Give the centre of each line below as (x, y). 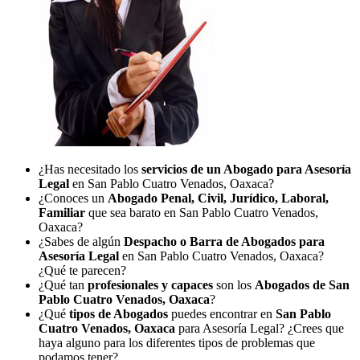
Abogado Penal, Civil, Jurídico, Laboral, (218, 198)
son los (235, 284)
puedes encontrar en (223, 313)
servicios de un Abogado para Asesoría (246, 169)
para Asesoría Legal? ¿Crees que (260, 328)
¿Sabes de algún (81, 241)
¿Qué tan (63, 284)
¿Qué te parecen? (82, 270)
